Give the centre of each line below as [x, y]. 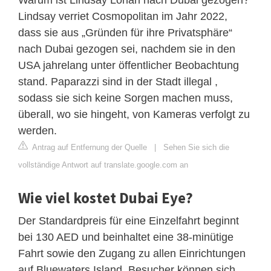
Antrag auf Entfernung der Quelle [89, 147]
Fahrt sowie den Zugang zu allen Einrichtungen [132, 253]
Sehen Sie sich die [196, 147]
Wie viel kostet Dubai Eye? [106, 198]
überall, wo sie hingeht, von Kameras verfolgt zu [134, 114]
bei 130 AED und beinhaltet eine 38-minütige [126, 237]
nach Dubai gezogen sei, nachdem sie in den [127, 49]
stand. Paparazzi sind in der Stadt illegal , [118, 81]
